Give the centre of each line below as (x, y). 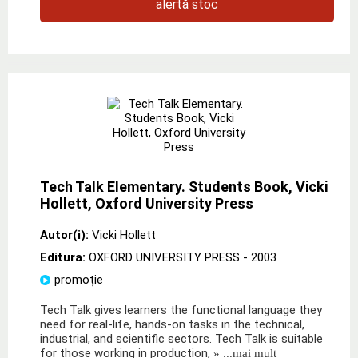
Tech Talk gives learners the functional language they (181, 310)
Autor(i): (64, 235)
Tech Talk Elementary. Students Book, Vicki (184, 186)
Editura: (64, 257)
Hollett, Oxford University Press (147, 203)
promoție (79, 279)
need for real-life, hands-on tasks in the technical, (172, 324)
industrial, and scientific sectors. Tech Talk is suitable (181, 338)
